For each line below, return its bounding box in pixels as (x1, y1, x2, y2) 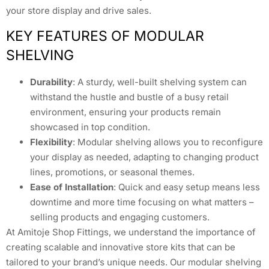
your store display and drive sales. (6, 4, 151, 16)
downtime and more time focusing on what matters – (30, 196, 254, 208)
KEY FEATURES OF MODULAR (6, 28, 204, 45)
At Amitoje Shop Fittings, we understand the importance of (6, 226, 256, 238)
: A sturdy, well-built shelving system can (73, 76, 247, 88)
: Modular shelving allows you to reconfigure (73, 136, 263, 148)
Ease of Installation (30, 181, 113, 193)
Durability (30, 76, 73, 88)
